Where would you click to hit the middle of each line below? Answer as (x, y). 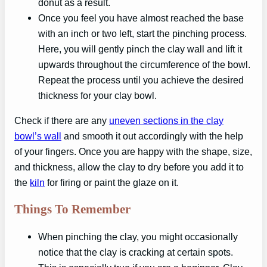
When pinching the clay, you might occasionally (138, 236)
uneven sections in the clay (166, 120)
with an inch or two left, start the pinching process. (142, 33)
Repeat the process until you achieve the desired (141, 80)
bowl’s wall (38, 136)
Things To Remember (72, 209)
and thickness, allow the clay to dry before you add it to (129, 167)
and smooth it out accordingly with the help (152, 136)
